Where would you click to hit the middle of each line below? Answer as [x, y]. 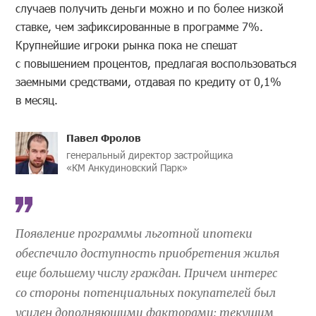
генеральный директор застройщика [150, 155]
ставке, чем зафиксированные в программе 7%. [140, 27]
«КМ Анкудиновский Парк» [127, 168]
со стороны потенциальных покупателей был [146, 293]
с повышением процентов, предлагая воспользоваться [156, 63]
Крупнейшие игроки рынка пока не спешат [127, 45]
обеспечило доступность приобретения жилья [148, 254]
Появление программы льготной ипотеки [134, 234]
